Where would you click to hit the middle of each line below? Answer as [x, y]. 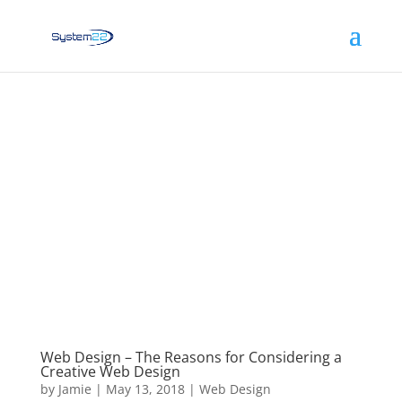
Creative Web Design [110, 371]
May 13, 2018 [145, 389]
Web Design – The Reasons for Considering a [191, 357]
